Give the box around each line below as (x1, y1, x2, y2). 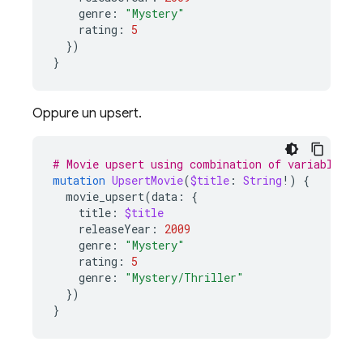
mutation (53, 173, 105, 188)
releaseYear (79, 221, 151, 237)
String (243, 173, 282, 188)
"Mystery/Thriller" (125, 270, 244, 285)
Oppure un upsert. (32, 105, 142, 122)
